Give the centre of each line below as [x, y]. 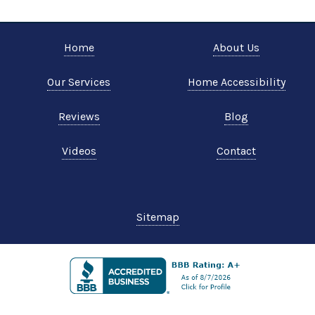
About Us [236, 48]
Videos [79, 151]
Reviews [79, 117]
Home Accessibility [236, 82]
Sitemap [157, 217]
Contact [236, 151]
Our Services [79, 82]
